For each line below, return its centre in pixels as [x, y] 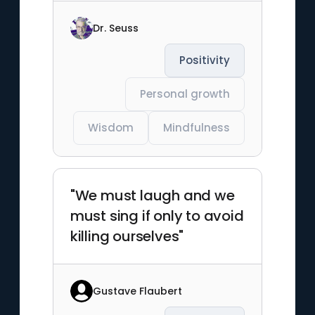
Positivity [205, 60]
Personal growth [185, 94]
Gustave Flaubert [137, 291]
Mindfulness [197, 128]
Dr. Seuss [115, 28]
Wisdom [111, 128]
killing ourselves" [127, 236]
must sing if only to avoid [157, 216]
